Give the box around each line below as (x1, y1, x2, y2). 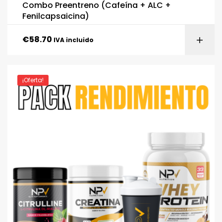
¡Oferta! (22, 76, 44, 85)
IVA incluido (54, 36, 94, 45)
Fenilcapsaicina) (22, 10, 89, 22)
